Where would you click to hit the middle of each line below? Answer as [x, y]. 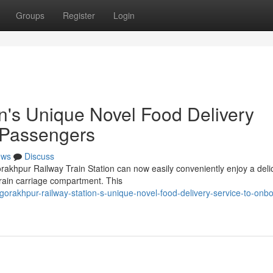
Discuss [39, 156]
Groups [30, 15]
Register [79, 15]
